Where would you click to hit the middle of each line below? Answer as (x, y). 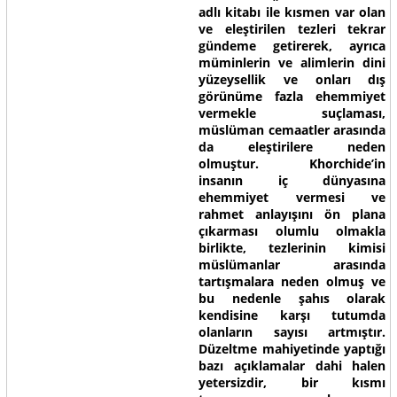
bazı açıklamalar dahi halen (292, 366)
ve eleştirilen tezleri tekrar (292, 29)
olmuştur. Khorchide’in (292, 163)
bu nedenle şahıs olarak (292, 298)
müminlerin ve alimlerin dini (292, 62)
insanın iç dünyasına (292, 180)
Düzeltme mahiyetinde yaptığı (292, 349)
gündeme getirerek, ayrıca (292, 46)
